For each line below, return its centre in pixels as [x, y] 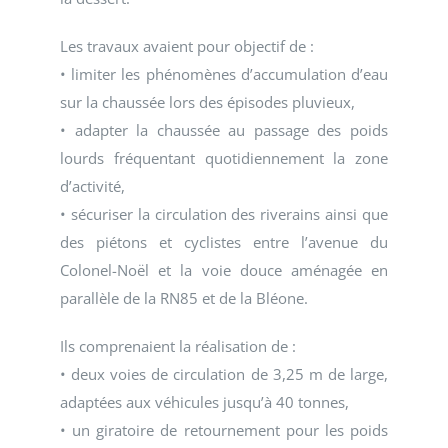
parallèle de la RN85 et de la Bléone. [184, 298]
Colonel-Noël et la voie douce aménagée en [224, 270]
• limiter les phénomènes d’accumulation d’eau [224, 74]
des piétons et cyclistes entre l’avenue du [224, 242]
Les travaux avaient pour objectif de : [187, 46]
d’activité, [92, 186]
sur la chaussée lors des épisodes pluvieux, [207, 102]
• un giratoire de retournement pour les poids [224, 430]
